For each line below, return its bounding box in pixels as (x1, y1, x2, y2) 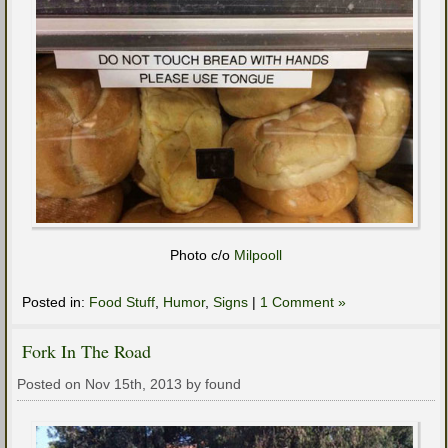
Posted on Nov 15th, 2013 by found (17, 376, 241, 393)
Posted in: (22, 294, 89, 311)
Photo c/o (170, 247, 234, 264)
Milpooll (234, 247, 282, 264)
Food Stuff (89, 294, 155, 311)
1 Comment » (260, 294, 346, 311)
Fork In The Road (22, 339, 151, 364)
